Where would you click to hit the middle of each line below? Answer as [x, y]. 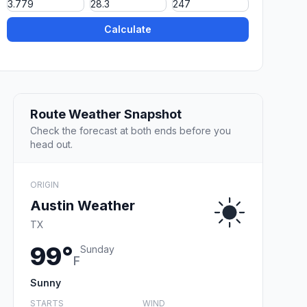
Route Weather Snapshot [106, 114]
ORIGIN [45, 184]
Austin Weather [83, 205]
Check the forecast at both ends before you [131, 130]
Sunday [97, 249]
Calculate [128, 29]
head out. [51, 144]
